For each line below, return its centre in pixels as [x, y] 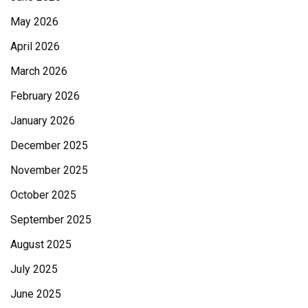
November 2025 [49, 170]
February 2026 [45, 96]
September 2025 [51, 219]
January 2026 [43, 120]
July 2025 [34, 269]
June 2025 [36, 294]
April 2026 [35, 46]
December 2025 [49, 145]
